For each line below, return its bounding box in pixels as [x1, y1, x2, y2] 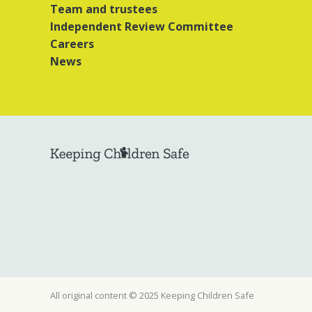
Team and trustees [50, 1, 157, 17]
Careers [50, 36, 94, 52]
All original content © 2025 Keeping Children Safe [50, 288, 254, 302]
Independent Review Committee [50, 19, 233, 34]
